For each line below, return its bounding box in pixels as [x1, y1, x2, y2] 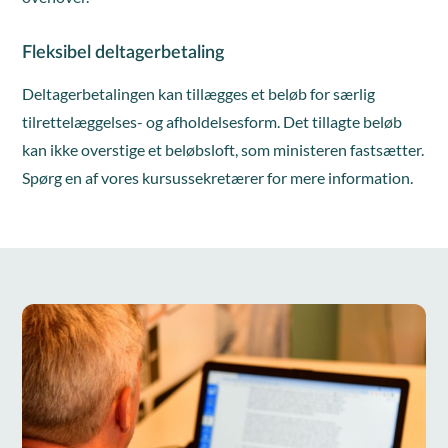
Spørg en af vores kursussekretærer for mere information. [22, 168, 414, 187]
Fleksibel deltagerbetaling [22, 44, 225, 62]
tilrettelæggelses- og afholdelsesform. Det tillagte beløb [22, 112, 403, 131]
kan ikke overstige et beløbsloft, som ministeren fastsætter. [22, 140, 425, 159]
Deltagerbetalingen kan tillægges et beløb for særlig [22, 84, 376, 103]
